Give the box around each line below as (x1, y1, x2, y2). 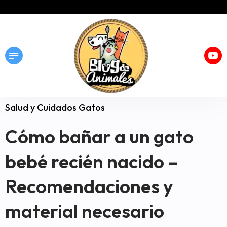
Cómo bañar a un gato (5, 125, 194, 148)
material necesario (5, 199, 164, 223)
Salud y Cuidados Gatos (5, 102, 105, 113)
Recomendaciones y (5, 174, 173, 198)
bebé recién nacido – (5, 149, 178, 173)
